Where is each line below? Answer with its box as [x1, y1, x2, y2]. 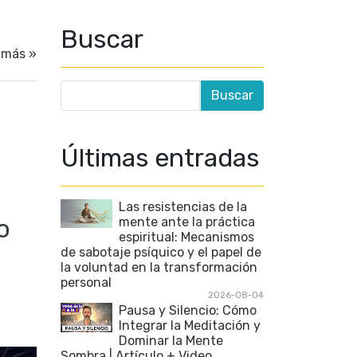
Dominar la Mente [119, 333, 223, 348]
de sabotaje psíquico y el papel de [61, 245, 261, 260]
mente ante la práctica [119, 214, 255, 229]
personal [61, 275, 112, 290]
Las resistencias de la [119, 199, 247, 214]
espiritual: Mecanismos [119, 229, 254, 245]
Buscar [61, 24, 143, 54]
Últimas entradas [61, 143, 259, 173]
